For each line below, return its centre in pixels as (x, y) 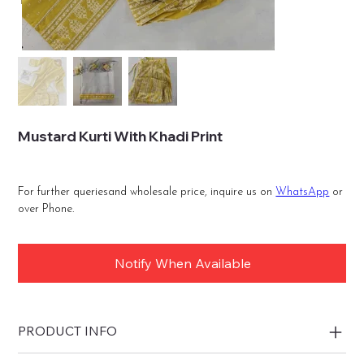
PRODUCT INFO (68, 330)
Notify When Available (183, 263)
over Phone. (46, 209)
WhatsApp (303, 192)
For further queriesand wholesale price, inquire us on (147, 192)
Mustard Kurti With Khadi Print (121, 135)
